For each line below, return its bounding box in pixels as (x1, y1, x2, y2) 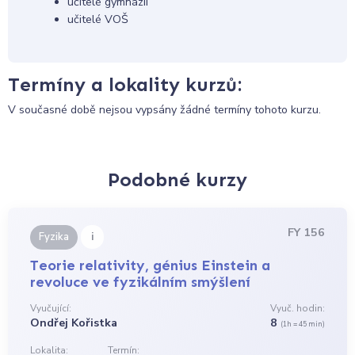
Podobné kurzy (108, 167, 247, 191)
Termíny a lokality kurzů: (8, 73, 242, 97)
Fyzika (39, 229, 70, 244)
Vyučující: (30, 302, 72, 315)
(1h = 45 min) (280, 319, 325, 330)
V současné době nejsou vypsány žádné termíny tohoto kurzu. (8, 102, 321, 118)
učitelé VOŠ (67, 12, 128, 28)
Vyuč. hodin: (269, 302, 325, 315)
